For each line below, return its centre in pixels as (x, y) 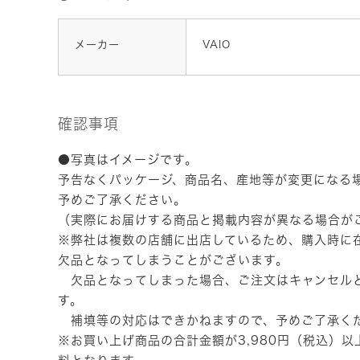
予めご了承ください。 (122, 199)
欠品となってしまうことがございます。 (173, 260)
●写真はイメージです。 (128, 159)
